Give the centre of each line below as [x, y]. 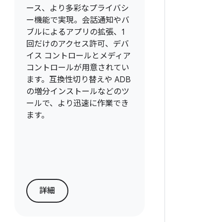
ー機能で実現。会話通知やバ [78, 20]
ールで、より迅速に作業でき [77, 104]
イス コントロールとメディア [78, 56]
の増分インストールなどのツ [78, 92]
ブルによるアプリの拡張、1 [75, 32]
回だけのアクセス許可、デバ [77, 44]
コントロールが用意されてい [78, 68]
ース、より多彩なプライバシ [77, 8]
